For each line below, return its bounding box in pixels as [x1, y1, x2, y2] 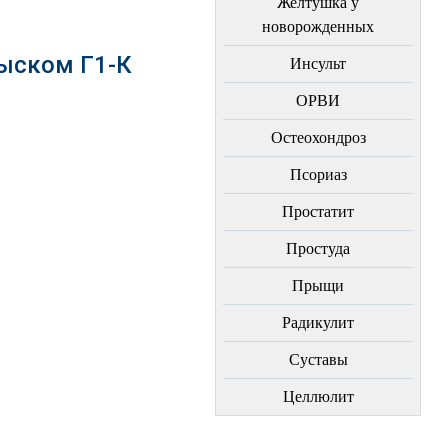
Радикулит [282, 314, 355, 331]
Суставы [288, 351, 348, 368]
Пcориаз [289, 166, 347, 183]
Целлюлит [282, 388, 354, 405]
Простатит [282, 203, 355, 220]
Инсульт [290, 55, 347, 72]
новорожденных [262, 18, 375, 35]
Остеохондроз [270, 129, 366, 146]
